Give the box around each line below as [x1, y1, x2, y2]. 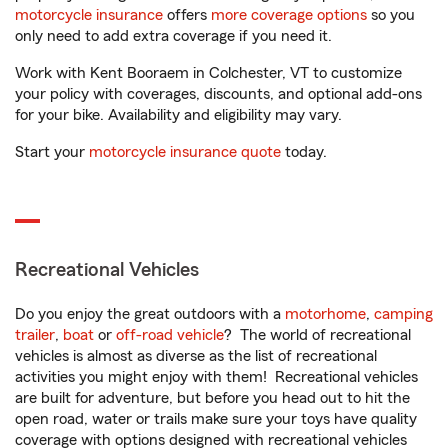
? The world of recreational [224, 327, 411, 343]
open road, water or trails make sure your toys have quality [15, 411, 417, 427]
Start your [15, 144, 89, 160]
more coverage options [211, 7, 367, 23]
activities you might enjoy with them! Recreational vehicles [15, 369, 418, 385]
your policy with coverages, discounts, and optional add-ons [15, 86, 422, 102]
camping [374, 306, 433, 322]
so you [367, 7, 415, 23]
